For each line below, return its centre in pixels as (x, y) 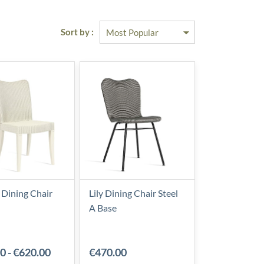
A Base (103, 208)
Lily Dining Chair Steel (133, 193)
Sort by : (77, 32)
